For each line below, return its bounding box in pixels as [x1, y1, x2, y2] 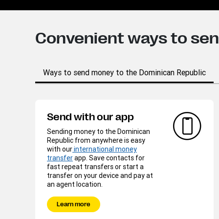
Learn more [57, 200, 90, 208]
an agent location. [47, 179, 103, 189]
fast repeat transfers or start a [47, 162, 144, 171]
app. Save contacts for [73, 153, 145, 162]
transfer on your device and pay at [47, 171, 153, 180]
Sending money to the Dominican [47, 127, 150, 136]
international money [72, 144, 137, 153]
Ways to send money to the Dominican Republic [43, 67, 206, 78]
